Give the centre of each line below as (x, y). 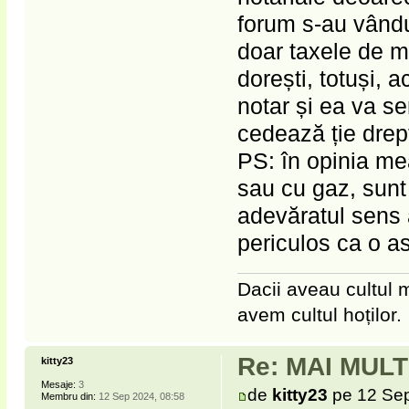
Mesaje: (58, 384)
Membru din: (68, 396)
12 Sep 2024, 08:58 (140, 396)
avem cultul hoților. (320, 315)
